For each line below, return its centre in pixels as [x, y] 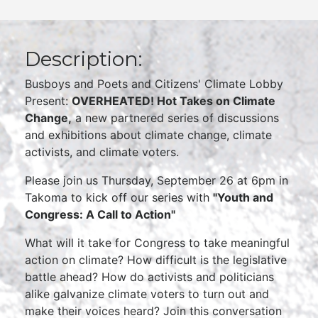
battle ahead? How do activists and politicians [149, 277]
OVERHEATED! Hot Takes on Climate [174, 101]
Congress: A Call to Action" [100, 214]
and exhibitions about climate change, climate [148, 135]
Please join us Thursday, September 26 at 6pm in [157, 180]
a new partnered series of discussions [175, 118]
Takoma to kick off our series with [119, 197]
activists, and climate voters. [102, 152]
